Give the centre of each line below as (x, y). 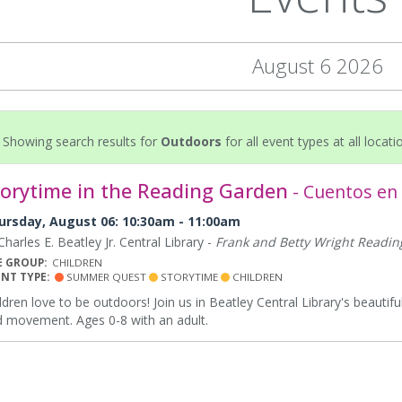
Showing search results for (82, 142)
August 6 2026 (318, 66)
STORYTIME (189, 277)
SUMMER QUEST (106, 277)
